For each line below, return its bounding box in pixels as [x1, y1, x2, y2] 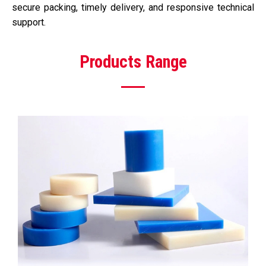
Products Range [79, 52, 187, 72]
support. [12, 17, 46, 28]
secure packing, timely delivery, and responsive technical [12, 2, 254, 13]
